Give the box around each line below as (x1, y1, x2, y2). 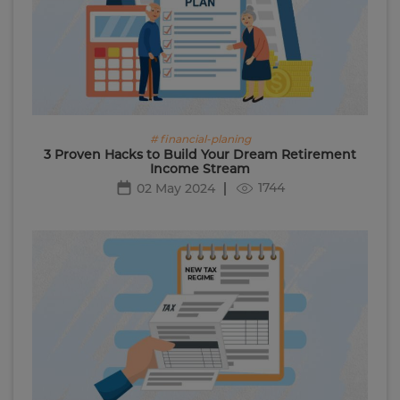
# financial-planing (149, 131, 251, 146)
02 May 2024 (137, 179, 215, 196)
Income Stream (150, 160, 250, 177)
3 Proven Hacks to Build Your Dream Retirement (44, 146, 356, 162)
